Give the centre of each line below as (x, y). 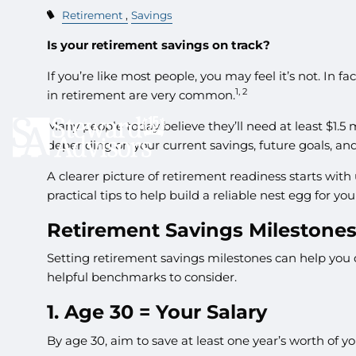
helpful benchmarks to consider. (142, 277)
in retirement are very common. (141, 95)
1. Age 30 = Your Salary (157, 312)
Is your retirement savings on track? (159, 44)
